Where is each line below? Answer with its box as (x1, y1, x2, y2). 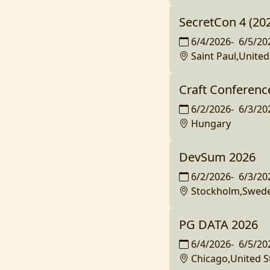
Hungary (190, 117, 231, 130)
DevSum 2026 (178, 149, 256, 165)
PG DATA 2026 (178, 216, 258, 233)
